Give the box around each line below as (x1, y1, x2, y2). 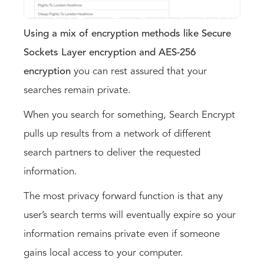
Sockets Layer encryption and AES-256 (24, 47, 196, 58)
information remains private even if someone (24, 229, 220, 239)
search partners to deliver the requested (24, 147, 200, 158)
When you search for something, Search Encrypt (24, 110, 235, 120)
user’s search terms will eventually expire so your (24, 210, 236, 220)
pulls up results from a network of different (24, 128, 211, 139)
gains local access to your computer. (24, 247, 186, 258)
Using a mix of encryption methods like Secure (24, 28, 231, 39)
